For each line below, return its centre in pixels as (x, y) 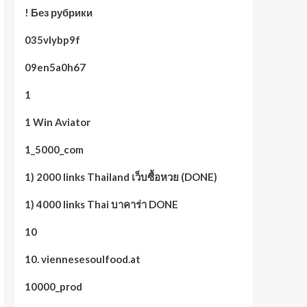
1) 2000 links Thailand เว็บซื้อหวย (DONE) (121, 177)
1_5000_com (54, 149)
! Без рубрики (58, 12)
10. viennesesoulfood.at (82, 259)
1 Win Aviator (57, 122)
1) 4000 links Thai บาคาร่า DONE (101, 204)
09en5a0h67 (55, 67)
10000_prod (53, 286)
